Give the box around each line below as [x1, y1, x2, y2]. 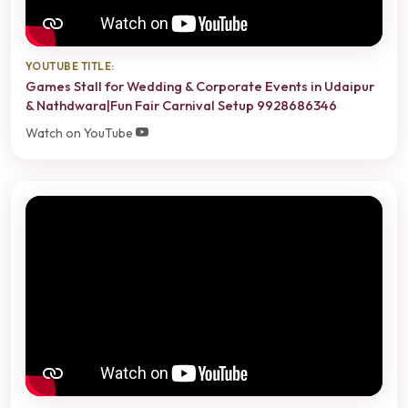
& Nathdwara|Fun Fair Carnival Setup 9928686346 [25, 97, 337, 115]
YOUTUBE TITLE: [25, 58, 115, 73]
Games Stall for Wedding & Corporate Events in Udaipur [25, 77, 374, 96]
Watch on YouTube [25, 124, 136, 141]
